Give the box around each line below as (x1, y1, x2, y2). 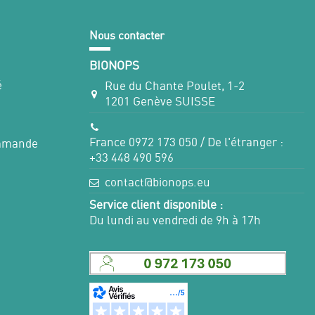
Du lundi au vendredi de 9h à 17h (89, 212, 261, 227)
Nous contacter (89, 28, 165, 43)
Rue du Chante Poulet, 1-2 (105, 78, 245, 94)
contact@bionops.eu (105, 174, 211, 190)
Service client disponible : (89, 196, 223, 212)
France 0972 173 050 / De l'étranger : (89, 134, 283, 149)
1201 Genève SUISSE (105, 94, 216, 109)
